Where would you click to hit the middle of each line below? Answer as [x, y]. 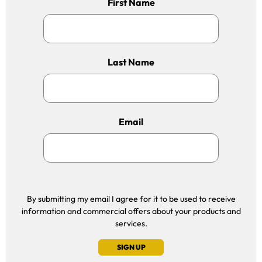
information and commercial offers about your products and [131, 211]
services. [131, 223]
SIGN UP [131, 247]
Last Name [131, 62]
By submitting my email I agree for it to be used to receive [131, 199]
